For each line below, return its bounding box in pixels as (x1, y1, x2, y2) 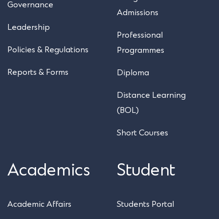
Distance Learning (117, 90, 186, 100)
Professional (117, 30, 163, 40)
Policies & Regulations (7, 44, 88, 55)
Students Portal (117, 199, 174, 209)
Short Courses (117, 128, 168, 138)
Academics (7, 160, 90, 181)
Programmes (117, 45, 164, 55)
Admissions (117, 7, 158, 18)
